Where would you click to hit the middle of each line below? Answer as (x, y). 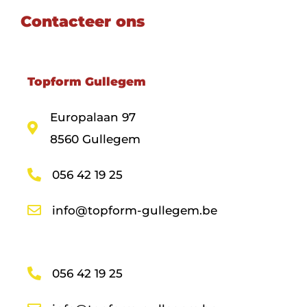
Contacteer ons (83, 21)
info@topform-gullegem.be (135, 210)
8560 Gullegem (95, 139)
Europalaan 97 (93, 117)
